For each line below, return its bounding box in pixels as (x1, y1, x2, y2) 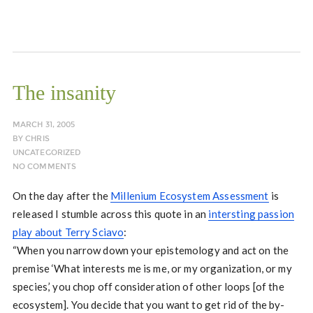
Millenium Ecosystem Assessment (110, 189, 269, 202)
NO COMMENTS (12, 162, 77, 171)
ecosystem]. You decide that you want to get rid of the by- (12, 298, 285, 311)
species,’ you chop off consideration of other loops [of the (12, 280, 284, 293)
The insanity (12, 81, 116, 104)
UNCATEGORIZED (12, 148, 82, 157)
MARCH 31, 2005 (12, 120, 75, 129)
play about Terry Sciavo (12, 226, 124, 238)
